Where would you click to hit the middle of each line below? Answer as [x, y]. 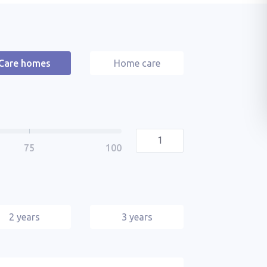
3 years [137, 217]
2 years [24, 217]
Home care [137, 63]
